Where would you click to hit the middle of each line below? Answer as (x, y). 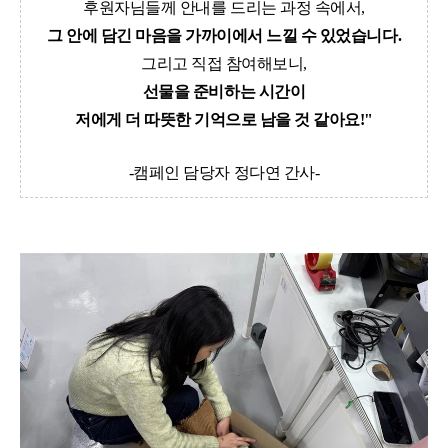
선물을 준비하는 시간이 (224, 92)
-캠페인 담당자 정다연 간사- (224, 173)
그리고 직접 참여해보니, (224, 64)
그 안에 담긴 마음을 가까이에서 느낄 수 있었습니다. (224, 36)
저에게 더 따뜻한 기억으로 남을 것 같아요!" (223, 120)
